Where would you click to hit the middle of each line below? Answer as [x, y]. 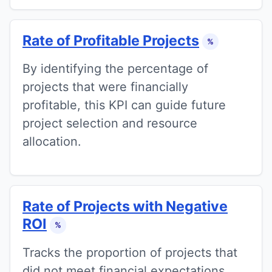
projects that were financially [105, 87]
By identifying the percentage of [115, 69]
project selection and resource [110, 124]
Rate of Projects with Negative [125, 207]
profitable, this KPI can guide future [124, 105]
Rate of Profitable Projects [111, 40]
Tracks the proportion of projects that [130, 252]
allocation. [52, 142]
